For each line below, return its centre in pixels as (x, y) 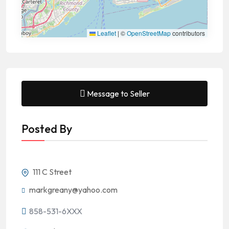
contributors (188, 33)
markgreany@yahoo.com (73, 190)
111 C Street (51, 172)
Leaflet (106, 33)
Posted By (47, 129)
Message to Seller (118, 94)
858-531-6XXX (56, 211)
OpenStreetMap (149, 33)
